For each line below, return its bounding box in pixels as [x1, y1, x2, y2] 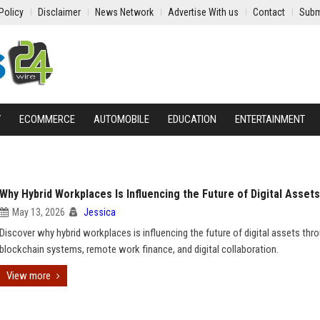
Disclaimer [38, 6, 81, 18]
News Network [95, 6, 154, 18]
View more [6, 269, 51, 282]
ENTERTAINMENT [235, 113, 305, 126]
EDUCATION [168, 113, 216, 126]
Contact [253, 6, 285, 18]
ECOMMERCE [19, 113, 75, 126]
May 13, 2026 [12, 206, 65, 218]
